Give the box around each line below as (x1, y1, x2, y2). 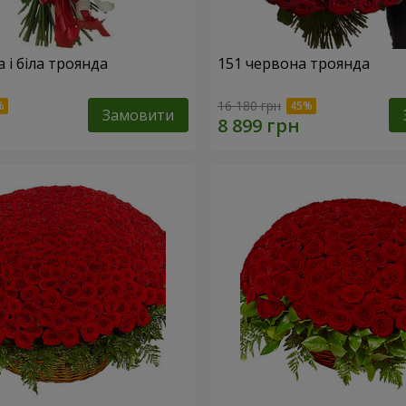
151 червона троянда (217, 53, 370, 74)
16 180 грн (217, 96, 281, 114)
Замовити (102, 104, 174, 125)
